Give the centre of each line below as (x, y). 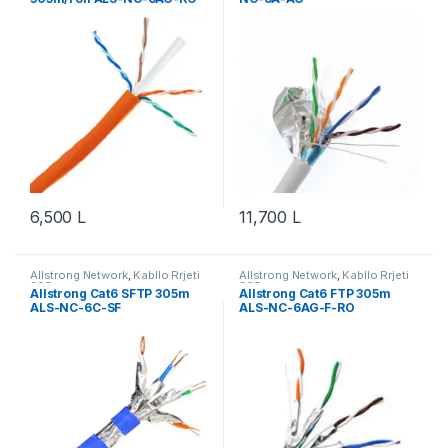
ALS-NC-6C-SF (75, 307)
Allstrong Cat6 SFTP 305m (109, 293)
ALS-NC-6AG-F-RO (296, 307)
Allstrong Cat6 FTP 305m (314, 293)
